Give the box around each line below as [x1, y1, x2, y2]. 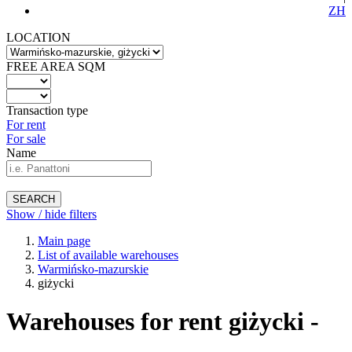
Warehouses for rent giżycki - [6, 307, 319, 336]
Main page [38, 234, 90, 247]
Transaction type [6, 104, 88, 117]
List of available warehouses [38, 248, 178, 262]
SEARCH [13, 193, 55, 205]
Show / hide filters [6, 207, 97, 221]
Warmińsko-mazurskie [38, 262, 148, 276]
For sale [6, 132, 46, 145]
